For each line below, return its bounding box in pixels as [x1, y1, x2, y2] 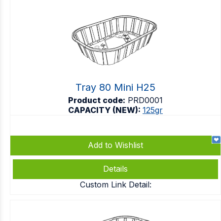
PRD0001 [128, 95, 163, 105]
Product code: [68, 95, 125, 105]
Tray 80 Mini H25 [75, 81, 155, 93]
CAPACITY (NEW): [68, 105, 143, 115]
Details [103, 164, 128, 174]
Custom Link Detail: [79, 180, 151, 189]
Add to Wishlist [88, 140, 143, 150]
